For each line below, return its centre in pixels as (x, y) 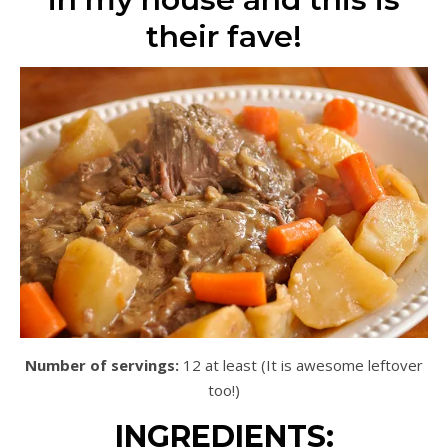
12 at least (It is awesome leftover (301, 364)
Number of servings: (102, 364)
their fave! (224, 36)
